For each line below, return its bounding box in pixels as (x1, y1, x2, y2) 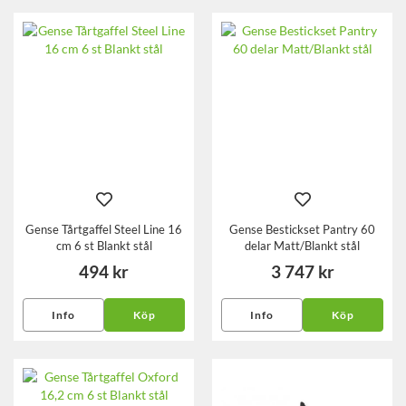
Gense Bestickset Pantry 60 (229, 222, 375, 237)
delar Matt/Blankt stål (245, 238, 360, 254)
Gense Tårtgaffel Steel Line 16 (25, 222, 182, 237)
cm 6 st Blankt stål (55, 238, 152, 254)
